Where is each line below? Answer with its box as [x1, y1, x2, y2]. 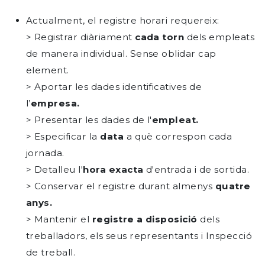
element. [26, 64, 69, 76]
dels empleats [184, 31, 255, 43]
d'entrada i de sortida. [143, 164, 250, 175]
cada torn [135, 31, 185, 43]
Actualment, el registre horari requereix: [26, 15, 219, 26]
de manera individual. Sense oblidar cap [26, 48, 216, 59]
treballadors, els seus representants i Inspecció [26, 230, 253, 241]
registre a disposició [92, 214, 198, 225]
